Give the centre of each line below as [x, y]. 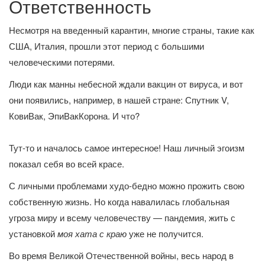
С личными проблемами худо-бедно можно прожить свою [127, 185]
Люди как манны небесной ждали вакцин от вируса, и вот [126, 83]
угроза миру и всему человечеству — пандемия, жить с [122, 217]
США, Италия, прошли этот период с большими [106, 46]
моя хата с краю [92, 233]
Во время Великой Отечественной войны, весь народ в [121, 255]
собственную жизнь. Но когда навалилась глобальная [119, 201]
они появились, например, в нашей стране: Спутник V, [119, 99]
